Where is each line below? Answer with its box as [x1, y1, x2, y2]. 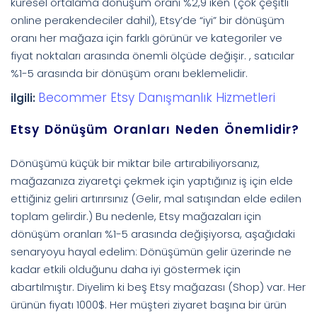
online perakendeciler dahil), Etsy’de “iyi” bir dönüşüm [11, 12, 284, 28]
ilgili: [11, 90, 38, 105]
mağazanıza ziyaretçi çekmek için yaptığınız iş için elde [11, 173, 293, 188]
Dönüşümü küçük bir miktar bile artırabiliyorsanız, [11, 155, 260, 171]
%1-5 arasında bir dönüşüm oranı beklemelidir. [11, 65, 248, 81]
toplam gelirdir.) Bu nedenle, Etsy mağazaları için [11, 208, 261, 224]
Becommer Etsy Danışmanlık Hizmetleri [38, 88, 275, 106]
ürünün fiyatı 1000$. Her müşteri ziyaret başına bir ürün [11, 296, 287, 312]
